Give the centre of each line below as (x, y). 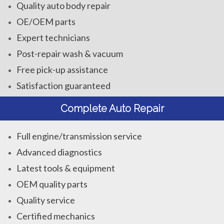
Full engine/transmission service (79, 136)
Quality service (46, 200)
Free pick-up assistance (62, 69)
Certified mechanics (56, 216)
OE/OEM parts (46, 21)
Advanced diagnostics (59, 152)
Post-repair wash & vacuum (70, 53)
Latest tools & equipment (66, 168)
